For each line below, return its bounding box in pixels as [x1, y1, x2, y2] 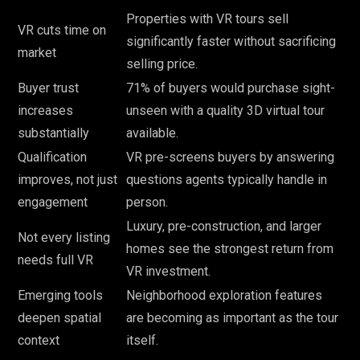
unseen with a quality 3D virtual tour [126, 103, 325, 119]
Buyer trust [18, 80, 79, 96]
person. [126, 194, 168, 211]
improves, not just [18, 172, 117, 188]
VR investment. [126, 264, 211, 280]
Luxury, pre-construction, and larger [126, 219, 321, 235]
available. [126, 125, 178, 141]
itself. [126, 333, 158, 349]
